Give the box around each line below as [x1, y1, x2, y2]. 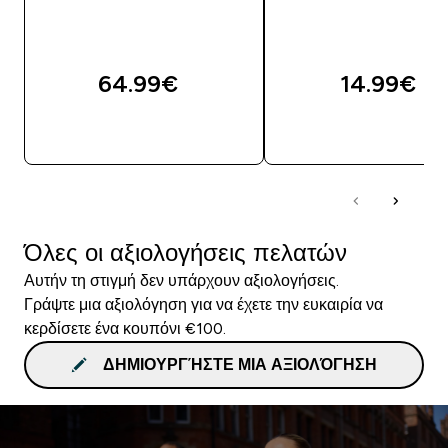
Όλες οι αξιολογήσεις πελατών [24, 238, 347, 266]
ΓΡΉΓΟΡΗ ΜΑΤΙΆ [98, 123, 214, 140]
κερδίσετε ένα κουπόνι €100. [24, 319, 226, 337]
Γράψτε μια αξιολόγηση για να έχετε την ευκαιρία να [24, 295, 383, 313]
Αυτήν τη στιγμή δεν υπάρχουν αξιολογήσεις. [24, 271, 339, 289]
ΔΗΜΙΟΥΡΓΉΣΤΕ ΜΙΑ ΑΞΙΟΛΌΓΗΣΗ [103, 355, 377, 373]
